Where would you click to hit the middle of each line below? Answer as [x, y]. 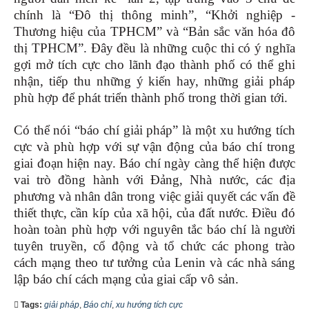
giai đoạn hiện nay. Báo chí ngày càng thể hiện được [154, 163]
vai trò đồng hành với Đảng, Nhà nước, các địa [154, 180]
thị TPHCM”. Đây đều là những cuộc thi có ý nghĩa [154, 48]
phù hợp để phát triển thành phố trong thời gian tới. [151, 98]
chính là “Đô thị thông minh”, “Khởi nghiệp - [154, 15]
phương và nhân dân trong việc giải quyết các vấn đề [154, 197]
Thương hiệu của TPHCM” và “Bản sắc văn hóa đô [154, 32]
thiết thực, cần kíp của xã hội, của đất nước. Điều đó [154, 213]
